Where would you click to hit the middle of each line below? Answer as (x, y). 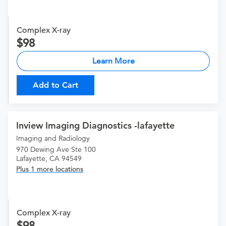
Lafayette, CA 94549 (49, 159)
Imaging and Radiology (53, 138)
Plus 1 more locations (50, 169)
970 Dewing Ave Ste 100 (56, 150)
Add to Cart (55, 85)
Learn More (113, 61)
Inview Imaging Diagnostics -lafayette (95, 126)
